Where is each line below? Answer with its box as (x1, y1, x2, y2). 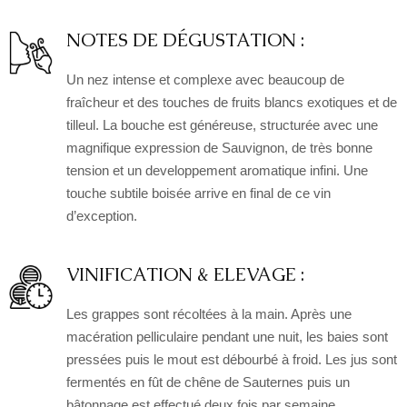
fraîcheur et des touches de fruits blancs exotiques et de (66, 94, 397, 110)
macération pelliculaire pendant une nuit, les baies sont (66, 329, 388, 344)
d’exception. (66, 208, 137, 223)
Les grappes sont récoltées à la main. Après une (66, 306, 352, 322)
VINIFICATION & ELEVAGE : (66, 263, 304, 286)
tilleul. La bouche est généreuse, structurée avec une (66, 117, 378, 133)
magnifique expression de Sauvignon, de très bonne (66, 140, 372, 155)
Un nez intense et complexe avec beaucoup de (66, 72, 344, 87)
